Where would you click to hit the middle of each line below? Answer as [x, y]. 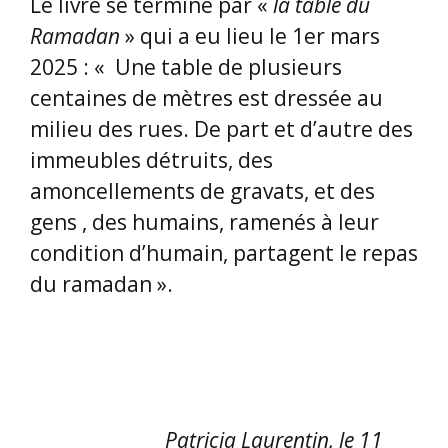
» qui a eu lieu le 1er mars [252, 35]
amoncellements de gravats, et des [202, 190]
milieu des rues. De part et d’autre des [221, 128]
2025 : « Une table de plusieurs [186, 66]
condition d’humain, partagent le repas [224, 252]
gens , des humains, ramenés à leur [204, 221]
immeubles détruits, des [151, 159]
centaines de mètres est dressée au [206, 97]
